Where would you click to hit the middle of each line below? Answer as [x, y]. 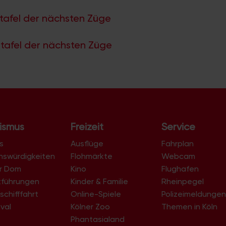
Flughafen [180, 168]
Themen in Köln [190, 206]
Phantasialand [97, 219]
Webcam [179, 156]
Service [179, 126]
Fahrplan [178, 143]
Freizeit [87, 126]
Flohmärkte [91, 156]
